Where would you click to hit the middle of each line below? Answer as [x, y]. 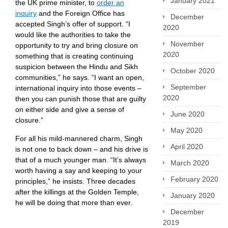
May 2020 [187, 130]
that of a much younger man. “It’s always [81, 160]
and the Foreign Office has [81, 13]
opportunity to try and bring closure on [77, 45]
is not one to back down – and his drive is [82, 149]
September [188, 87]
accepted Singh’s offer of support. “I [73, 24]
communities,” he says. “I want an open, [80, 77]
